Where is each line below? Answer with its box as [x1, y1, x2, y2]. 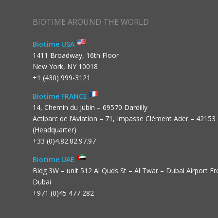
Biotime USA [33, 39, 76, 49]
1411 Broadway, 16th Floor [33, 51, 119, 60]
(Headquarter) [33, 125, 76, 135]
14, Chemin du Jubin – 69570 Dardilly [33, 103, 147, 112]
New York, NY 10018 [33, 62, 98, 72]
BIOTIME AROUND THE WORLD [33, 17, 149, 28]
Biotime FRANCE [33, 91, 89, 101]
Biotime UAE [33, 155, 76, 164]
